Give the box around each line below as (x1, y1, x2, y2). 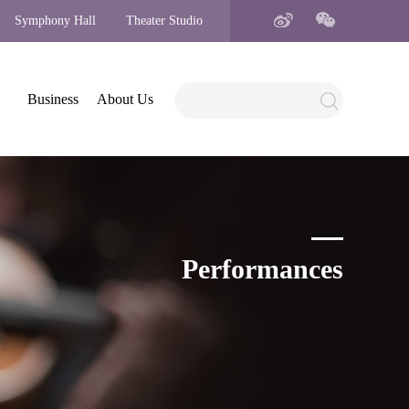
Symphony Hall (15, 14, 96, 27)
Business (27, 91, 79, 107)
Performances (182, 253, 343, 284)
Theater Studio (126, 14, 203, 27)
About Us (97, 91, 153, 107)
